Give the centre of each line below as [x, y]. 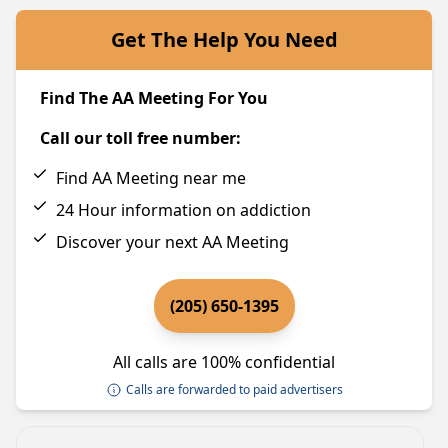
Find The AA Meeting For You [154, 98]
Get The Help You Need [224, 39]
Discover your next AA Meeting [172, 242]
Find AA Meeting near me [151, 178]
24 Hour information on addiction [183, 210]
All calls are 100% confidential [224, 362]
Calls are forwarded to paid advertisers [234, 389]
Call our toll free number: [140, 138]
